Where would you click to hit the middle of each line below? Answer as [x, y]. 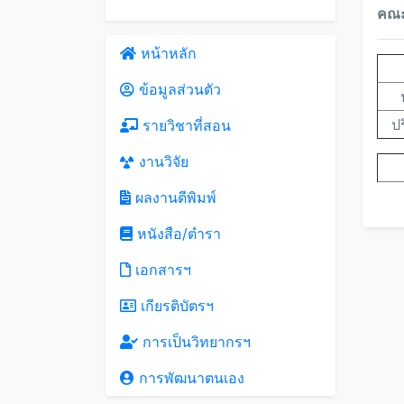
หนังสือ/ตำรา [177, 234]
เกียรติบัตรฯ [175, 306]
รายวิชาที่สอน [184, 125]
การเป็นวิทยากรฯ [194, 342]
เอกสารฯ [161, 270]
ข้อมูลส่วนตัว [178, 89]
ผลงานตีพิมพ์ [174, 197]
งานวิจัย [161, 161]
